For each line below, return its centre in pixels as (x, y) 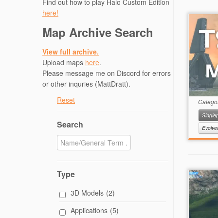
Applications (89, 210)
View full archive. (71, 52)
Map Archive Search (98, 32)
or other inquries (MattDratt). (86, 84)
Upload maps (64, 62)
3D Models (87, 193)
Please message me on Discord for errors (107, 73)
